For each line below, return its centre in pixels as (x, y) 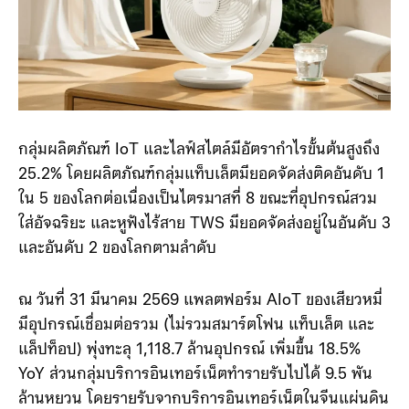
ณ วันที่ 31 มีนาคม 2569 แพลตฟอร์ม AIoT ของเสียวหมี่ (200, 350)
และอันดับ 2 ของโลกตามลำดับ (117, 298)
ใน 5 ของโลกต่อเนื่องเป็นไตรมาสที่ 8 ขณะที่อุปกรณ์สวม (198, 248)
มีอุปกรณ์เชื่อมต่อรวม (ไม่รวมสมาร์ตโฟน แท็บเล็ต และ (196, 374)
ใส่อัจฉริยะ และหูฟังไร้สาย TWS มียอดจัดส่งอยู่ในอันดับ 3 (204, 273)
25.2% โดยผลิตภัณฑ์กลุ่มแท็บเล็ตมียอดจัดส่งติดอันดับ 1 (201, 224)
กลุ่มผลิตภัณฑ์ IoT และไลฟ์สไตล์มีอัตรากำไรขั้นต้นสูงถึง (199, 199)
